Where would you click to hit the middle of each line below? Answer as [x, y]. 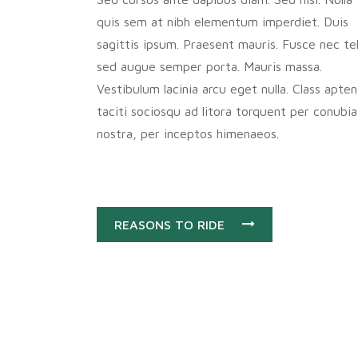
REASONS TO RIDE [169, 225]
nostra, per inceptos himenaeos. [187, 133]
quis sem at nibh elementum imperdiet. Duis [222, 22]
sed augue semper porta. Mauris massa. [209, 66]
